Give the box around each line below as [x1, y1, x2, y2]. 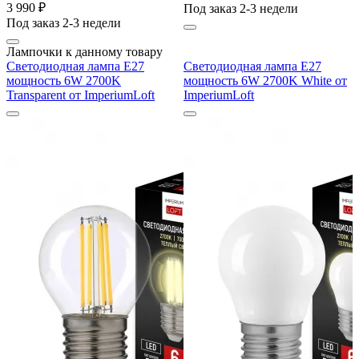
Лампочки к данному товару [6, 45, 163, 59]
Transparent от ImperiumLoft [6, 88, 155, 103]
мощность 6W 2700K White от [184, 74, 347, 88]
